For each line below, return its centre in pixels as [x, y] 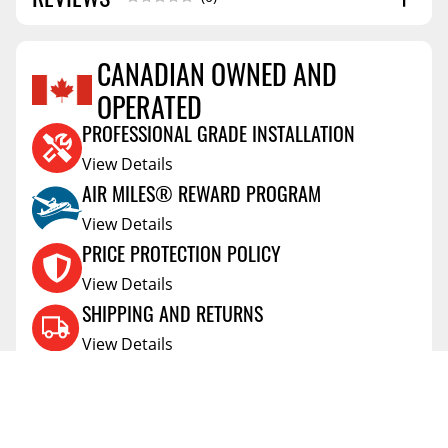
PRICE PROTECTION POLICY [181, 252]
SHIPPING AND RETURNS [172, 312]
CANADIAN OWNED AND [217, 73]
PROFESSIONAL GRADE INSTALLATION [218, 132]
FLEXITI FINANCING [151, 372]
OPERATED [149, 106]
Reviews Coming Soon [224, 98]
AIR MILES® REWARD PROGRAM [201, 192]
